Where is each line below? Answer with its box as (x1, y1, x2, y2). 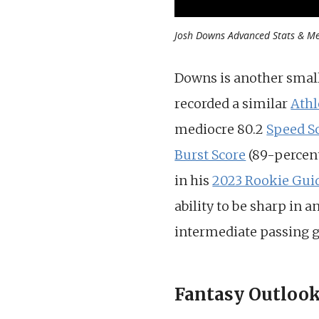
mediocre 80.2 (174, 121, 267, 138)
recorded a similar (174, 95, 291, 113)
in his (174, 172, 213, 189)
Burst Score (174, 147, 246, 164)
